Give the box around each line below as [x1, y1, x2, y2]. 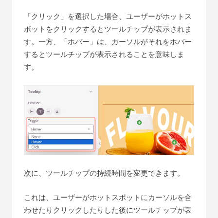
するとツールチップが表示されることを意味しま [24, 49, 184, 59]
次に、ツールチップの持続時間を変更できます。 [24, 168, 184, 179]
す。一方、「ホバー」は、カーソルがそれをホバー [24, 36, 192, 47]
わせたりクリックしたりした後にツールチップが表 [24, 205, 192, 216]
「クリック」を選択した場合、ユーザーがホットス [24, 11, 192, 21]
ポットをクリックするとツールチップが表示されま [24, 23, 192, 34]
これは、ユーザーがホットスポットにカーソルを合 [24, 192, 192, 203]
